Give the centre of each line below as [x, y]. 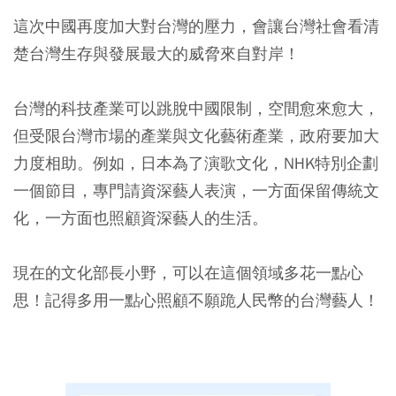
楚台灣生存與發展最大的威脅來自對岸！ [156, 53]
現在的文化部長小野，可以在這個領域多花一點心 [188, 273]
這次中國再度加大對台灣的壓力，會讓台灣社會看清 [196, 26]
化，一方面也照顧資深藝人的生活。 [141, 218]
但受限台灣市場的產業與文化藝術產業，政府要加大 [196, 136]
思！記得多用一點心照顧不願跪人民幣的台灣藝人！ [196, 300]
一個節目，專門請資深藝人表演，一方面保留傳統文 [196, 190]
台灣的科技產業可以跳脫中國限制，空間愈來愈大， [196, 108]
